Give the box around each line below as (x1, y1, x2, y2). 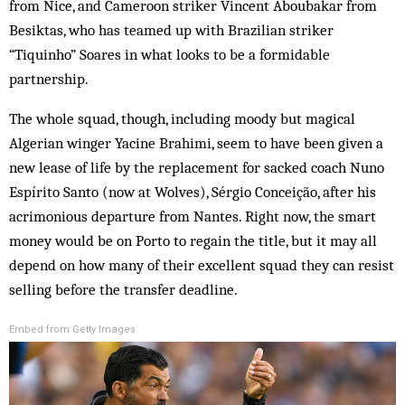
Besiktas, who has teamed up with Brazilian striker (9, 21, 334, 40)
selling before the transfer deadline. (9, 280, 238, 299)
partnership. (9, 70, 89, 89)
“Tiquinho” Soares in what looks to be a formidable (9, 45, 330, 64)
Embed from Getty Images (9, 324, 136, 336)
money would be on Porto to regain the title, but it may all (9, 231, 377, 250)
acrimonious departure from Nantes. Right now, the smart (9, 207, 376, 226)
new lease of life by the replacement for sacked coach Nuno (9, 158, 384, 177)
